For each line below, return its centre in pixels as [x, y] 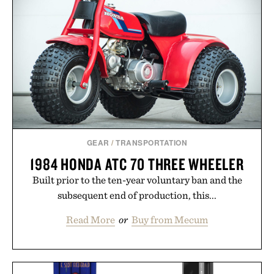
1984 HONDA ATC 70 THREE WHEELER [137, 164]
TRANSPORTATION [152, 142]
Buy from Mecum [170, 219]
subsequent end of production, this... [137, 195]
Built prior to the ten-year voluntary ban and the [137, 180]
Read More [91, 219]
